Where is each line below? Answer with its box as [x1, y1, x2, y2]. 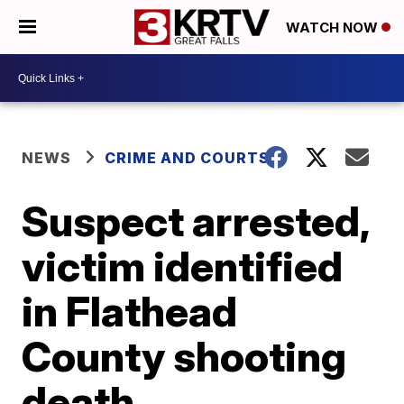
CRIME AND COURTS [105, 149, 271, 167]
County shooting [22, 331, 347, 381]
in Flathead [22, 286, 238, 336]
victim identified [22, 241, 344, 291]
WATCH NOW [286, 19, 381, 37]
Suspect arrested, [22, 196, 370, 246]
